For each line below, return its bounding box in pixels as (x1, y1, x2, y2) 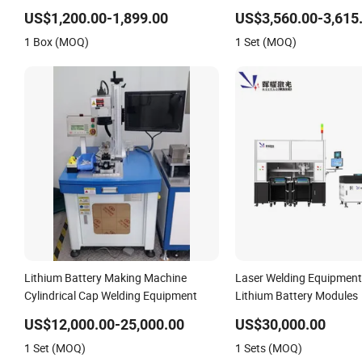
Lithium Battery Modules (234, 287, 358, 303)
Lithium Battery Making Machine (24, 269, 187, 285)
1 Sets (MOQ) (234, 339, 302, 356)
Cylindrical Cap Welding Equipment (24, 287, 197, 303)
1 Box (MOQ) (24, 33, 89, 49)
